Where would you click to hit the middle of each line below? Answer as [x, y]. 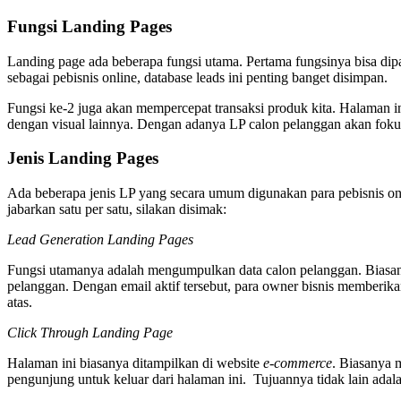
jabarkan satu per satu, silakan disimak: [117, 209]
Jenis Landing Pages [83, 158]
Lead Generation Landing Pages [100, 239]
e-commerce [298, 363]
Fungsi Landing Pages [90, 26]
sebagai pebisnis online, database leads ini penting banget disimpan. [197, 77]
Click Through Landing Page [90, 333]
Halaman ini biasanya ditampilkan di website [135, 363]
